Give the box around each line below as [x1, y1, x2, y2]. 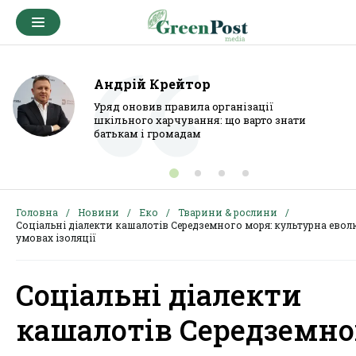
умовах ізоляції [16, 231, 96, 244]
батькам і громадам [94, 126, 201, 141]
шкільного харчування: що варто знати [94, 113, 306, 127]
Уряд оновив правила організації [94, 99, 273, 114]
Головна [16, 206, 58, 219]
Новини [78, 206, 119, 219]
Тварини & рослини [178, 206, 277, 219]
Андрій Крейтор [94, 75, 211, 92]
